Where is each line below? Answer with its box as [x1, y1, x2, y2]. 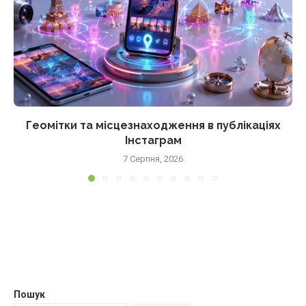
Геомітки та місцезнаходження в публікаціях [25, 118, 281, 132]
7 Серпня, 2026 [123, 153, 183, 164]
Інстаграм [124, 133, 182, 147]
